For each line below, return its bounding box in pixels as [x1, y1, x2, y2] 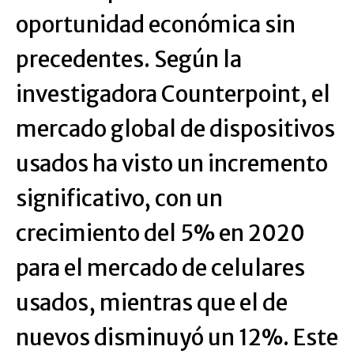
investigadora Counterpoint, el [16, 80, 330, 108]
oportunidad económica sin [16, 10, 296, 39]
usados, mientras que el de [16, 288, 288, 317]
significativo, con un [16, 184, 223, 213]
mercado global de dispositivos [16, 115, 335, 143]
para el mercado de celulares [16, 254, 305, 282]
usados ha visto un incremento [16, 149, 328, 178]
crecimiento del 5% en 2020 [16, 219, 305, 247]
